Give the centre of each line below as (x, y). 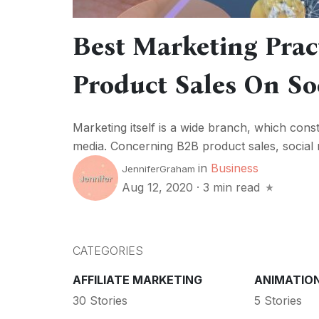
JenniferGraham (158, 169)
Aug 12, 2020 (159, 188)
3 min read (231, 188)
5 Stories (278, 300)
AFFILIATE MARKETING (137, 280)
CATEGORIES (108, 251)
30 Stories (100, 300)
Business (235, 168)
